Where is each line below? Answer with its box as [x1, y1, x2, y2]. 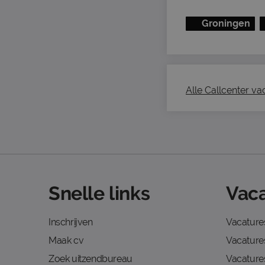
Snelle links [49, 182, 150, 204]
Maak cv [49, 235, 84, 246]
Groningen [201, 18, 250, 29]
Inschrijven [49, 216, 93, 228]
